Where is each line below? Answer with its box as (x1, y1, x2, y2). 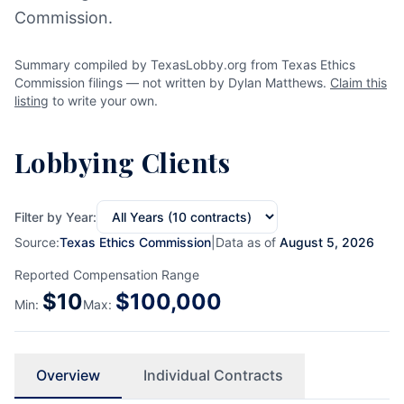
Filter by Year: (14, 208, 96, 225)
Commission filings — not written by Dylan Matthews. (14, 75, 330, 90)
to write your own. (49, 93, 158, 108)
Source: (14, 234, 60, 250)
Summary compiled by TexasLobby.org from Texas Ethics (14, 57, 355, 72)
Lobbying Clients (14, 144, 231, 179)
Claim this (330, 75, 387, 90)
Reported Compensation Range (14, 267, 199, 282)
